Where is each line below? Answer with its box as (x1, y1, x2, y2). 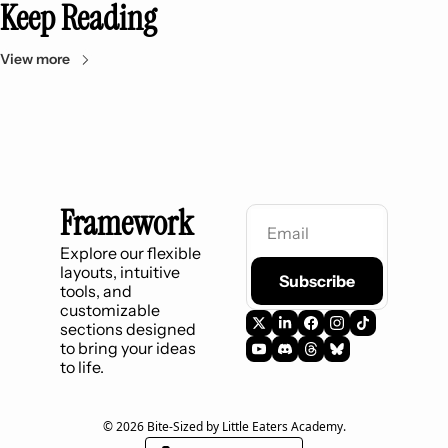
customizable (60, 299, 160, 320)
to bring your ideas (60, 337, 196, 358)
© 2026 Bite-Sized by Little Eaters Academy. (102, 417, 346, 435)
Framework (60, 200, 193, 246)
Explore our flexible (60, 242, 201, 263)
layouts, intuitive (60, 261, 180, 282)
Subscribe (279, 270, 355, 291)
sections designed (60, 318, 196, 339)
